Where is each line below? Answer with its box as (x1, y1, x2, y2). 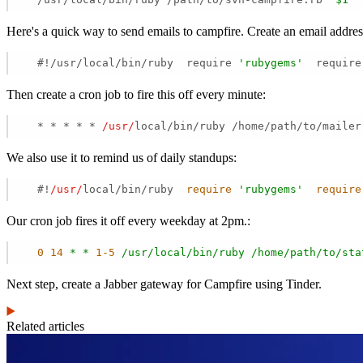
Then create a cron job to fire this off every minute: (6, 87, 266, 101)
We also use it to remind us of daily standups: (6, 150, 237, 164)
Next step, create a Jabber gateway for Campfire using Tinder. (6, 276, 322, 291)
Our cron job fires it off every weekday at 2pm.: (6, 213, 250, 228)
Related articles (6, 318, 84, 333)
